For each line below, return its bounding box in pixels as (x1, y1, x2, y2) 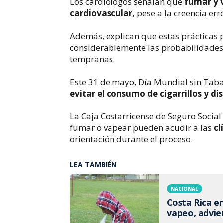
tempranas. (70, 53, 115, 65)
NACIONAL (171, 185, 199, 192)
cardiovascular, (70, 7, 137, 19)
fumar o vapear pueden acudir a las (70, 121, 214, 133)
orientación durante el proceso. (70, 133, 193, 145)
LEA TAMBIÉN (70, 159, 117, 169)
